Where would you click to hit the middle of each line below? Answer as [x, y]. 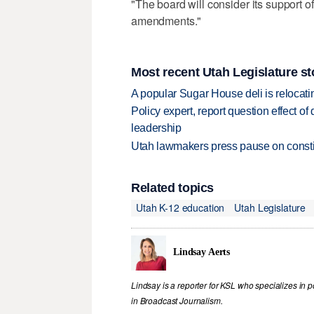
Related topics [173, 187]
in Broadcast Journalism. [177, 300]
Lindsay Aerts [202, 252]
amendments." [166, 20]
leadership [156, 128]
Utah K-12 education [180, 208]
